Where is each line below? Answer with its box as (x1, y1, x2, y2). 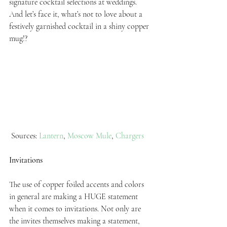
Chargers (116, 131, 144, 141)
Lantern (39, 131, 63, 141)
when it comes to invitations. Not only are (9, 204, 143, 214)
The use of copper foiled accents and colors (9, 179, 146, 190)
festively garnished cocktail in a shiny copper (9, 21, 151, 32)
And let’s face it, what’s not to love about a (9, 9, 144, 20)
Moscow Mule (67, 131, 111, 141)
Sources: (11, 131, 39, 141)
